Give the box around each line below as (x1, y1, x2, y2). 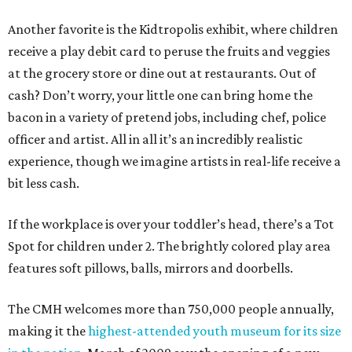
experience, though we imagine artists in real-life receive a (8, 153, 341, 169)
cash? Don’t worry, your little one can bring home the (8, 87, 313, 103)
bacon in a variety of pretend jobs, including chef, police (8, 109, 326, 125)
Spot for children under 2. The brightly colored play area (8, 238, 331, 254)
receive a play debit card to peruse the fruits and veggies (8, 43, 330, 59)
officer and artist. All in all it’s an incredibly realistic (8, 131, 302, 147)
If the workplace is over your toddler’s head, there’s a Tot (8, 216, 334, 232)
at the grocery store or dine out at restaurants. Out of (8, 65, 316, 81)
